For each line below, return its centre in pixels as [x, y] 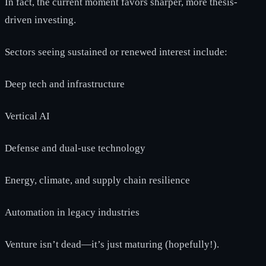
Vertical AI [27, 116]
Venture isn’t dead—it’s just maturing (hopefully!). [112, 244]
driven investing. [40, 20]
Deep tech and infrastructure [65, 84]
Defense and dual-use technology [75, 148]
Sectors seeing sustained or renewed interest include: [116, 52]
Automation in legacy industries [72, 212]
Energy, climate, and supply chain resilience [97, 180]
